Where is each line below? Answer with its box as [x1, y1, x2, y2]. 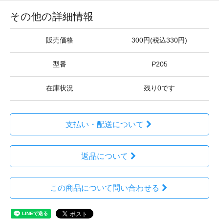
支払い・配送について [65, 120, 144, 129]
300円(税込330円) [131, 37, 187, 44]
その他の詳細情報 [10, 11, 93, 22]
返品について [81, 152, 128, 161]
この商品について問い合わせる [49, 184, 159, 193]
